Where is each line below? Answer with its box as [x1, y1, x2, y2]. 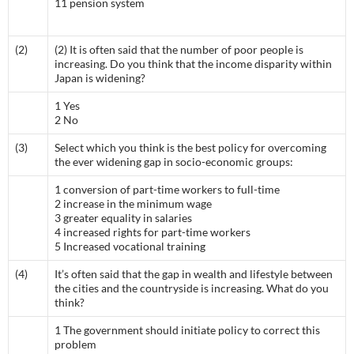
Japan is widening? [55, 71, 145, 85]
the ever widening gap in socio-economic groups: [55, 155, 293, 168]
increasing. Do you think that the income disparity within [55, 57, 332, 70]
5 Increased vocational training [55, 239, 205, 253]
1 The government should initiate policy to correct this [55, 323, 320, 337]
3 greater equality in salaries [55, 211, 192, 224]
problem [55, 337, 96, 351]
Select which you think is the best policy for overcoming [55, 141, 326, 154]
